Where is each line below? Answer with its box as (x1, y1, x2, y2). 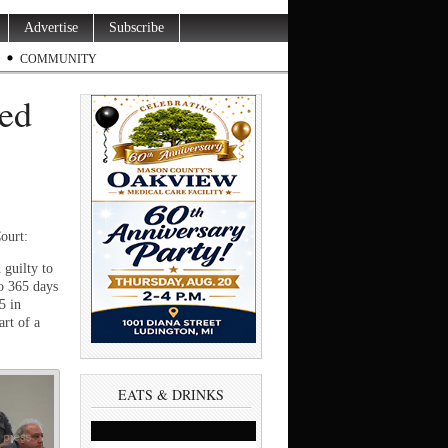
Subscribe (109, 20, 164, 35)
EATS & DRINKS (118, 385, 224, 404)
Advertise (24, 20, 78, 35)
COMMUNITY (20, 52, 97, 66)
